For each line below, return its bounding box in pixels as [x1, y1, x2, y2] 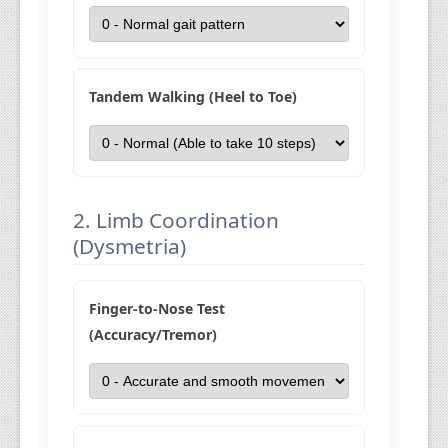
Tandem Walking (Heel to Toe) [89, 87, 298, 106]
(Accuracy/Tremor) [89, 325, 218, 344]
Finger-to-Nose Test [89, 299, 226, 318]
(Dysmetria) [73, 232, 187, 260]
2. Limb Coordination [73, 206, 280, 234]
